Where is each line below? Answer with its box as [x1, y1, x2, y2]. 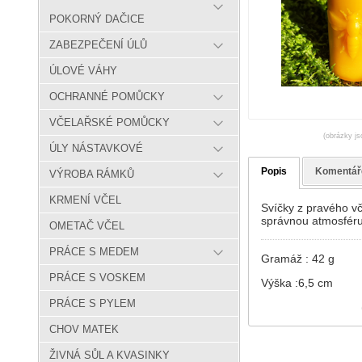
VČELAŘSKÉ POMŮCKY [49, 116, 170, 129]
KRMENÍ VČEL [49, 194, 121, 207]
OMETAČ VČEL [49, 220, 124, 233]
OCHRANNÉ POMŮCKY [49, 90, 165, 103]
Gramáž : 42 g [261, 251, 335, 265]
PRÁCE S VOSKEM [49, 271, 145, 284]
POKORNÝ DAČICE [49, 13, 145, 26]
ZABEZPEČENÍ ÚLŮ [49, 39, 147, 52]
